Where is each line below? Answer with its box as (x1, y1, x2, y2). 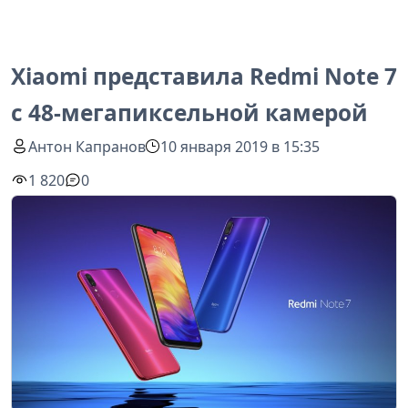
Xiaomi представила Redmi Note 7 (11, 61, 397, 91)
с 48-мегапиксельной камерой (11, 97, 368, 127)
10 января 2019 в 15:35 (160, 136, 321, 157)
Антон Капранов (28, 136, 147, 157)
